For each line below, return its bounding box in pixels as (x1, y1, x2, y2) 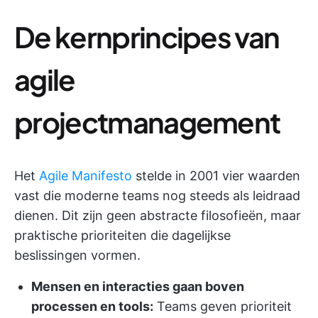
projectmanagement (14, 104, 280, 140)
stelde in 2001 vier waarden (132, 168, 300, 183)
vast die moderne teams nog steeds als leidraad (14, 188, 300, 203)
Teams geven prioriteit (153, 299, 292, 314)
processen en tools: (31, 299, 153, 314)
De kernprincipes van (14, 18, 280, 55)
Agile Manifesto (39, 168, 132, 183)
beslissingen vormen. (14, 248, 141, 263)
